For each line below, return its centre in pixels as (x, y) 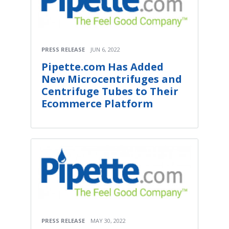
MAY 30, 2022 (108, 221)
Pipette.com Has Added (102, 66)
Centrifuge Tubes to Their (110, 91)
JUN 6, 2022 (105, 49)
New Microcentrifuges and (112, 79)
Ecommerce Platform (97, 103)
